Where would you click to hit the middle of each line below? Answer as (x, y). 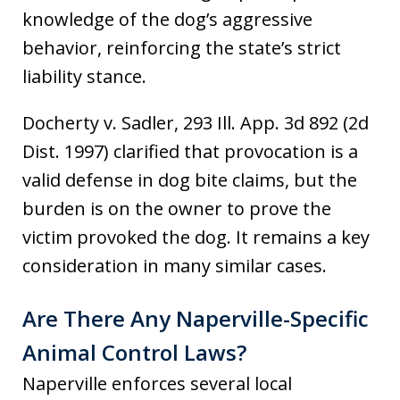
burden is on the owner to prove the (177, 209)
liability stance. (84, 77)
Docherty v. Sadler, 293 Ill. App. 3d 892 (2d (196, 123)
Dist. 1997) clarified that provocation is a (190, 152)
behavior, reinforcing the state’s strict (182, 48)
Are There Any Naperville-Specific (196, 319)
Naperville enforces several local (157, 384)
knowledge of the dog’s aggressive (167, 20)
